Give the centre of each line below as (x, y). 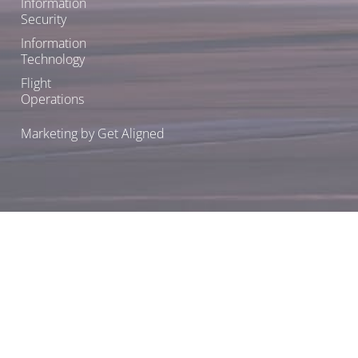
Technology (53, 60)
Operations (52, 99)
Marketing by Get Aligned (93, 134)
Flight (36, 84)
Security (44, 20)
